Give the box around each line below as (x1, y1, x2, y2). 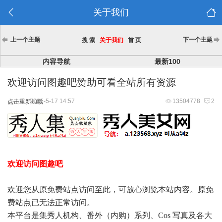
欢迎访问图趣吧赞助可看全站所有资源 (7, 77, 176, 88)
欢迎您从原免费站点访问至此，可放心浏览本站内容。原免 (7, 185, 214, 194)
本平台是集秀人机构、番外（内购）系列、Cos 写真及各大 (7, 211, 212, 220)
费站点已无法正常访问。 (7, 198, 95, 207)
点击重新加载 (7, 98, 43, 105)
